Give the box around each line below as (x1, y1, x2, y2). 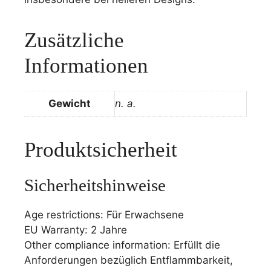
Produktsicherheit (24, 138, 177, 162)
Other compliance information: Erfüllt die (24, 239, 220, 251)
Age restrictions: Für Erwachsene (24, 209, 184, 221)
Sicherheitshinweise (24, 175, 166, 195)
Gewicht (48, 97, 91, 109)
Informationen (24, 54, 148, 77)
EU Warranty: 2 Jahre (24, 224, 127, 236)
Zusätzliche (24, 28, 124, 52)
